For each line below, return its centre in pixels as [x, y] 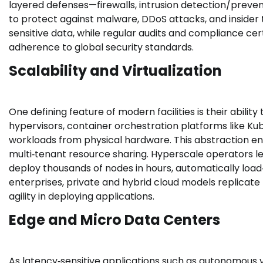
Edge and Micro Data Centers [114, 220]
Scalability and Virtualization [115, 71]
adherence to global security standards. [101, 48]
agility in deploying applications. [82, 197]
